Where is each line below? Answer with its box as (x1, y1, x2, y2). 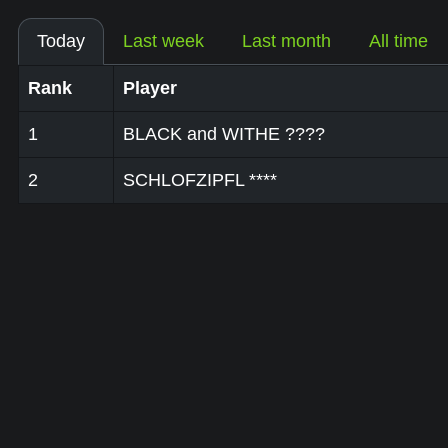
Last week (123, 31, 204, 51)
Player (123, 78, 177, 98)
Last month (242, 31, 331, 51)
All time (369, 31, 428, 51)
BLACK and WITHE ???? (123, 124, 325, 144)
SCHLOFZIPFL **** (123, 170, 277, 190)
